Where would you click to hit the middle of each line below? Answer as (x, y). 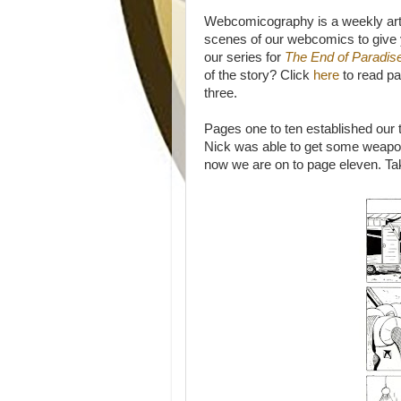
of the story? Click (257, 75)
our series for (244, 57)
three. (221, 93)
